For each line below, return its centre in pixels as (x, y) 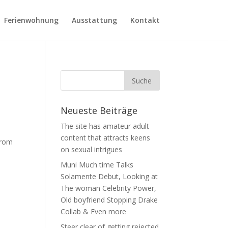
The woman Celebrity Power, (109, 188)
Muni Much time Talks (97, 165)
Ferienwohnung (31, 20)
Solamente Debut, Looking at (109, 176)
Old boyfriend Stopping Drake (109, 200)
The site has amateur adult (105, 126)
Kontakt (145, 20)
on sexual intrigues (92, 149)
